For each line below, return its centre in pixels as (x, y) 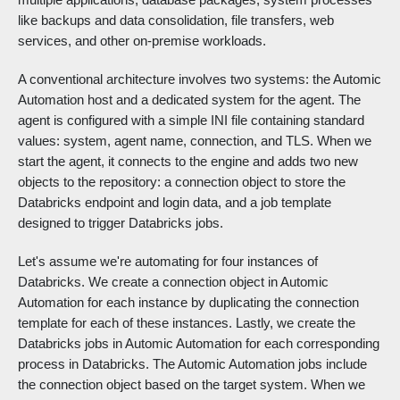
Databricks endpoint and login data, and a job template (175, 203)
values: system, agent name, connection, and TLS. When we (195, 141)
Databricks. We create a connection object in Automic (173, 282)
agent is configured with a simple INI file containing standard (191, 121)
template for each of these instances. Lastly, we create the (187, 323)
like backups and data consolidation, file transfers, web (176, 21)
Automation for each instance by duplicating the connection (188, 303)
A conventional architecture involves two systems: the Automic (200, 79)
